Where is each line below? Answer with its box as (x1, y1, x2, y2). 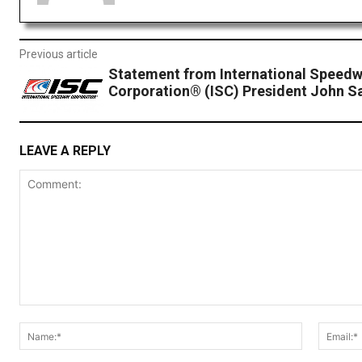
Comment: (19, 306, 73, 321)
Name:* (301, 323, 342, 338)
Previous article (19, 48, 98, 61)
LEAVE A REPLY (19, 143, 111, 159)
